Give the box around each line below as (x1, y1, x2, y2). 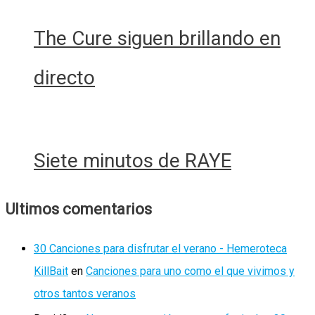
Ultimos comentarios (6, 200, 152, 218)
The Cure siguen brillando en (34, 27, 281, 51)
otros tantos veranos (34, 286, 136, 300)
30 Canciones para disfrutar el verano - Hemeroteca (34, 241, 287, 255)
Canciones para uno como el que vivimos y (86, 264, 295, 278)
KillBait (34, 264, 68, 278)
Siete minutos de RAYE (34, 149, 231, 173)
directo (34, 66, 95, 90)
